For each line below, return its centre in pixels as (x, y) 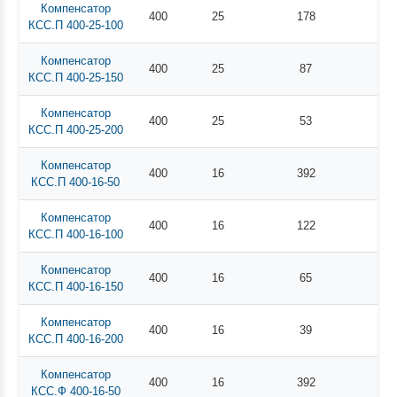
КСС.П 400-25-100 (75, 25)
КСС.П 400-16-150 (75, 286)
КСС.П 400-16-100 (75, 234)
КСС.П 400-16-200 (75, 339)
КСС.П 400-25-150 (75, 77)
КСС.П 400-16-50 (76, 182)
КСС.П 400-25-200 (75, 129)
